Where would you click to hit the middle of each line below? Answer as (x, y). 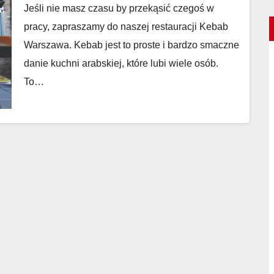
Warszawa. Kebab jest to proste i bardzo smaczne (131, 45)
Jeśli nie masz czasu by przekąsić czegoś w (119, 8)
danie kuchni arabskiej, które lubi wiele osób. (121, 63)
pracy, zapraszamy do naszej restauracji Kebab (126, 27)
